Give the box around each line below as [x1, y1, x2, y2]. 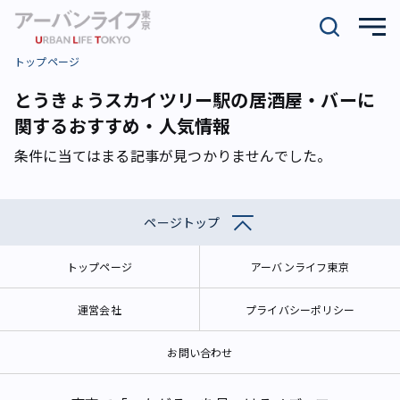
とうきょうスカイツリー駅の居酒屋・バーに [14, 87, 376, 112]
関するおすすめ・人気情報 [14, 112, 231, 138]
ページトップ [144, 213, 221, 231]
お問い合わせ [167, 345, 233, 360]
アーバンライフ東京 [251, 259, 349, 274]
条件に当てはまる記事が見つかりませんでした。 [14, 145, 332, 166]
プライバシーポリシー [246, 302, 354, 317]
